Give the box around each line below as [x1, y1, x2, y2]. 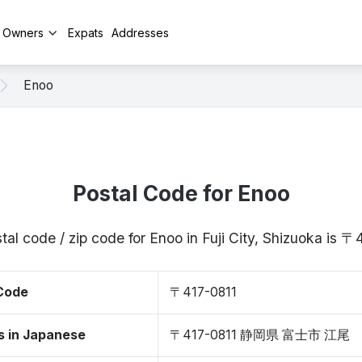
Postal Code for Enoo [72, 181, 290, 206]
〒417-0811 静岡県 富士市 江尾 [170, 327, 350, 343]
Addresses [112, 25, 169, 40]
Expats [68, 25, 103, 40]
